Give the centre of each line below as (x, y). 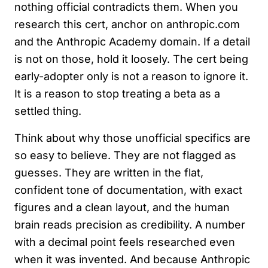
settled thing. (48, 111)
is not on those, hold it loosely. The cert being (131, 59)
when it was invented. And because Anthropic (132, 260)
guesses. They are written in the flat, (109, 173)
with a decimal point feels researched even (125, 242)
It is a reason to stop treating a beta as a (117, 94)
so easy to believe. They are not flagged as (125, 156)
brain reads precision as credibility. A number (130, 225)
